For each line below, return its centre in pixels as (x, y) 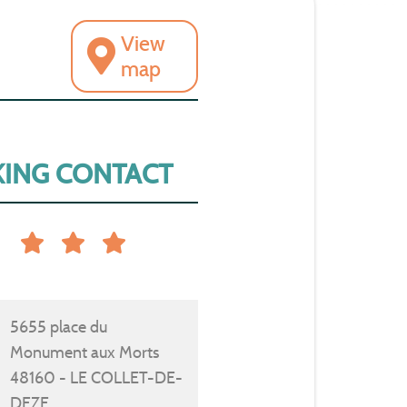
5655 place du (59, 327)
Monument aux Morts (85, 352)
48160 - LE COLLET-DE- (97, 377)
